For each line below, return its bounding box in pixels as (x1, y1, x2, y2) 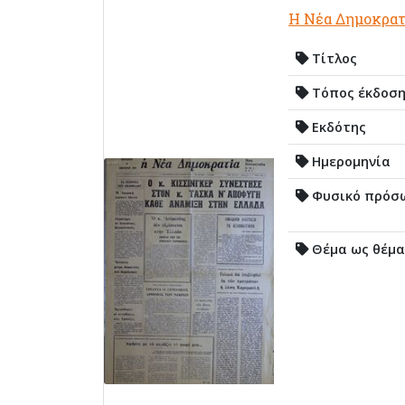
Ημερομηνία (308, 152, 391, 170)
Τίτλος (308, 49, 357, 67)
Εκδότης (308, 118, 366, 136)
